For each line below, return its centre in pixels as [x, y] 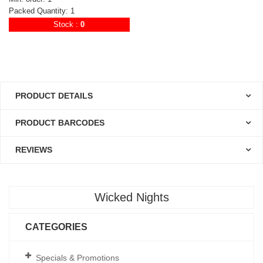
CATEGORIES [56, 227]
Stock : [66, 24]
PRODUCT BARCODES [60, 122]
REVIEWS [34, 149]
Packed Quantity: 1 [42, 11]
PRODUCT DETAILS [54, 95]
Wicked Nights [131, 198]
